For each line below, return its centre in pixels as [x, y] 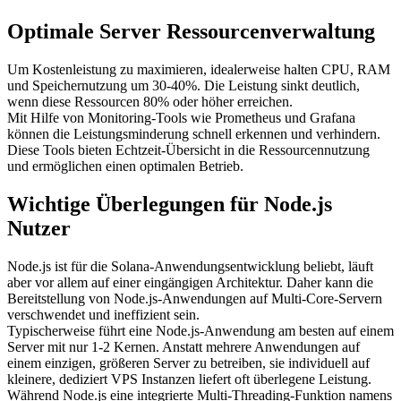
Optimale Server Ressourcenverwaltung [191, 32]
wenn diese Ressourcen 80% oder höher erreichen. [150, 102]
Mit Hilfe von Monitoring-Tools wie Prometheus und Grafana [181, 118]
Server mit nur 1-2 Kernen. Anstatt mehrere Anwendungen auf [183, 347]
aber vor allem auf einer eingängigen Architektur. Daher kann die [190, 283]
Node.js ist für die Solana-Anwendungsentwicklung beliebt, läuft [190, 267]
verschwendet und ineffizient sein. [103, 315]
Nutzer [39, 229]
